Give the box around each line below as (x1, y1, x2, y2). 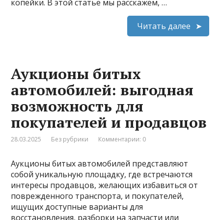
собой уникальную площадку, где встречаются (11, 168, 193, 180)
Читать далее (137, 20, 191, 31)
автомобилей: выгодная (11, 80, 194, 100)
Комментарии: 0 (98, 135, 146, 143)
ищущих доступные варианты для (11, 201, 143, 212)
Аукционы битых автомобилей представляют (11, 158, 189, 169)
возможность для (11, 96, 144, 116)
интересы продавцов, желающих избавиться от (11, 179, 198, 191)
